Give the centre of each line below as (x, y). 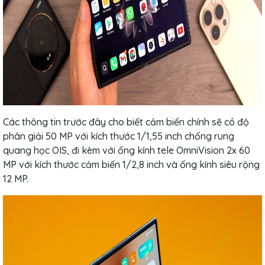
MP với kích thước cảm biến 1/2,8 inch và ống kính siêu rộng (131, 164)
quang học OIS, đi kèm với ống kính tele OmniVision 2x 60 (127, 150)
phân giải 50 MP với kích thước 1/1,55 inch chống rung (119, 136)
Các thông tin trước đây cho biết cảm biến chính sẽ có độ (126, 122)
